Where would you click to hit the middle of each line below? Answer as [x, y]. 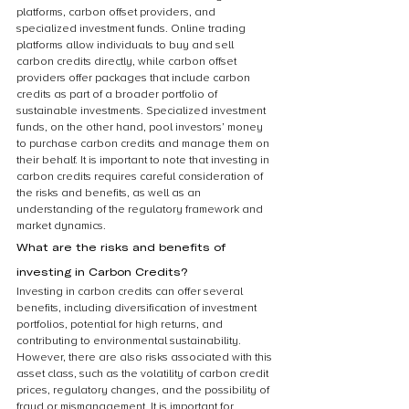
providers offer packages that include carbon [135, 78]
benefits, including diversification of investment [138, 308]
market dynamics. [61, 226]
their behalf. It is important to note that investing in [144, 160]
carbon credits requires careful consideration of [141, 177]
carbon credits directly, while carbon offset [128, 62]
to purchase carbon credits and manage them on [144, 144]
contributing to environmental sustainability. [130, 341]
